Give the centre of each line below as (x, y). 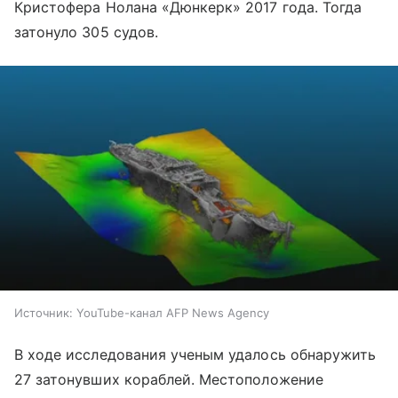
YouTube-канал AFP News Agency (173, 312)
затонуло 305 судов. (86, 32)
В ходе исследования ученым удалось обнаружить (195, 354)
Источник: (44, 312)
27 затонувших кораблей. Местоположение (169, 379)
